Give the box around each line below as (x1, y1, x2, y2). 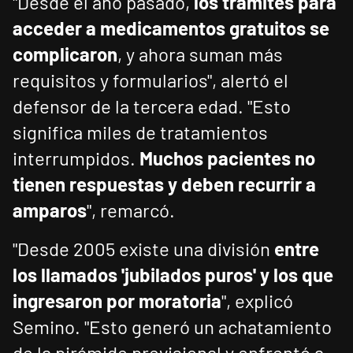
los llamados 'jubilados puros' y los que (13, 263, 333, 287)
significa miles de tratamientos (13, 121, 268, 144)
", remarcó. (87, 199, 175, 222)
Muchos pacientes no (139, 147, 315, 170)
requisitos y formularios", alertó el (13, 69, 288, 92)
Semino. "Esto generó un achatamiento (13, 315, 332, 339)
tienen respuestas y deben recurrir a (13, 173, 316, 196)
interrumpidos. (13, 147, 139, 170)
